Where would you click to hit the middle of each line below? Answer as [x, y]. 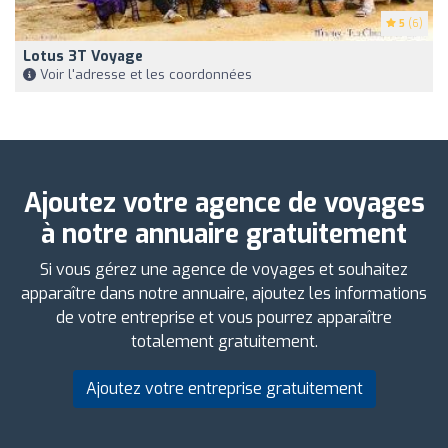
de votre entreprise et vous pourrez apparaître [224, 317]
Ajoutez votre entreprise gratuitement [224, 388]
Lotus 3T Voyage [83, 56]
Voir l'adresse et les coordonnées [144, 74]
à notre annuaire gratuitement [224, 234]
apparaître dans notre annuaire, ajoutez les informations [224, 293]
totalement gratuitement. [224, 341]
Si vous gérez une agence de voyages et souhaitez [224, 269]
